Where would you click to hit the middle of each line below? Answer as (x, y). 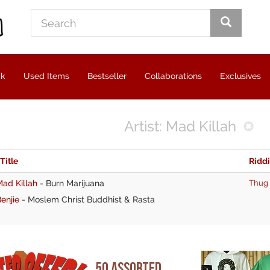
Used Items (46, 76)
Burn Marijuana (75, 183)
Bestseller (107, 76)
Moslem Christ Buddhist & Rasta (91, 199)
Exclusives (240, 76)
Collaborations (173, 76)
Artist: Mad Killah (180, 126)
